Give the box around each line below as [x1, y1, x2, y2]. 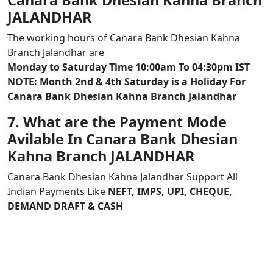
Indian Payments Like [7, 185, 108, 198]
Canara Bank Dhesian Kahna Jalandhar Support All [7, 170, 238, 183]
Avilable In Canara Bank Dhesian [7, 129, 238, 149]
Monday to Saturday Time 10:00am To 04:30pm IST [7, 60, 250, 74]
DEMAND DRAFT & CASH [7, 199, 123, 213]
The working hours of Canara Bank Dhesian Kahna [7, 31, 240, 44]
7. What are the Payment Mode [7, 112, 227, 132]
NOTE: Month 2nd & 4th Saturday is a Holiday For [7, 75, 246, 88]
